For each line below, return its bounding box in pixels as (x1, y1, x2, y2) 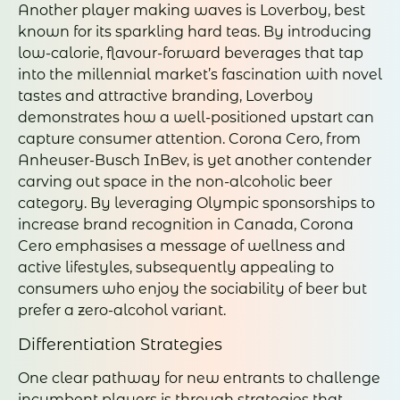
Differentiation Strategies (18, 335, 222, 355)
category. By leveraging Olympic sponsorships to (18, 194, 375, 212)
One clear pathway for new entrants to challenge (18, 370, 380, 387)
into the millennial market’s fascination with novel (18, 65, 382, 83)
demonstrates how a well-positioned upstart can (18, 108, 374, 126)
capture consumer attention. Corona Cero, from (18, 129, 361, 147)
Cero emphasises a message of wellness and (18, 237, 346, 254)
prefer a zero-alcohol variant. (18, 301, 226, 319)
